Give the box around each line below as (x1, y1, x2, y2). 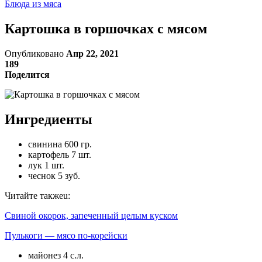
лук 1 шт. (28, 160, 64, 170)
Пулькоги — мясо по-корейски (5, 230, 127, 240)
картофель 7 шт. (28, 149, 91, 160)
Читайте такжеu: (5, 190, 70, 201)
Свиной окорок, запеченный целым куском (5, 210, 178, 220)
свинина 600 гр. (28, 139, 92, 149)
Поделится (5, 69, 50, 80)
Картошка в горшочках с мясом (5, 20, 207, 36)
